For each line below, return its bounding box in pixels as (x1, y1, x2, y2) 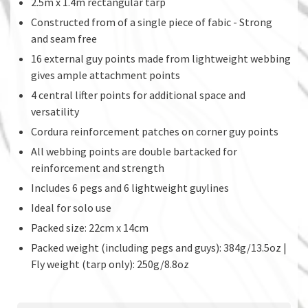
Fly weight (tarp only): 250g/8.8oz (31, 256, 189, 271)
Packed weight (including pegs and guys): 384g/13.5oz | (31, 240, 287, 254)
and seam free (31, 31, 97, 45)
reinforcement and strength (31, 160, 164, 175)
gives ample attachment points (31, 67, 180, 82)
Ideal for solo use (31, 200, 111, 214)
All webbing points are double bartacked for (31, 144, 237, 158)
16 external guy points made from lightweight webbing (31, 51, 291, 65)
